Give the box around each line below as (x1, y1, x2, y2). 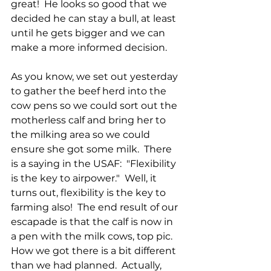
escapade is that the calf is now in (11, 216, 175, 228)
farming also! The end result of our (11, 201, 180, 214)
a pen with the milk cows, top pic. (11, 230, 177, 243)
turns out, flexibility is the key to (11, 187, 168, 199)
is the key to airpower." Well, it (11, 172, 159, 184)
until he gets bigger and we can (11, 27, 168, 39)
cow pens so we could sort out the (11, 100, 180, 112)
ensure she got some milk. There (11, 143, 174, 155)
